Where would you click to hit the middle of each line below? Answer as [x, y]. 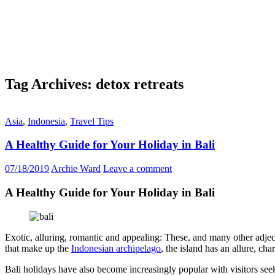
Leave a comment [137, 169]
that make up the [38, 248]
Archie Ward [76, 169]
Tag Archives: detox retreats [94, 84]
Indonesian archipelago [116, 248]
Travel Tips [92, 121]
